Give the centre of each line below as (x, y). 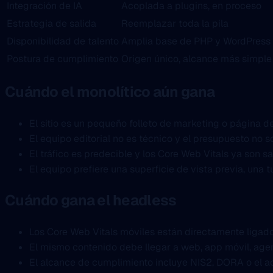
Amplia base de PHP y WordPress (196, 41)
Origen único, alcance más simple (197, 59)
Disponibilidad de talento (63, 41)
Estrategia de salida (51, 24)
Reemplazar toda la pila (175, 24)
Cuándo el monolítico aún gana (110, 92)
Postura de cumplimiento (62, 59)
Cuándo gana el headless (91, 200)
